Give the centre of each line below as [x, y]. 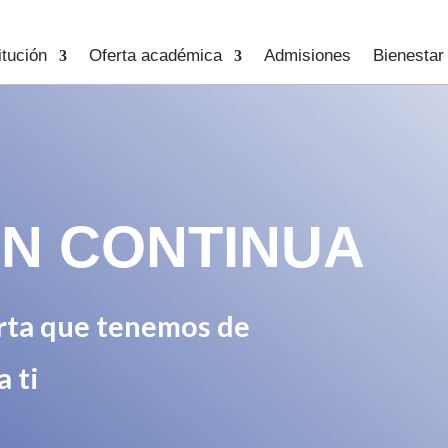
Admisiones [307, 55]
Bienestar [408, 55]
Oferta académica [155, 55]
